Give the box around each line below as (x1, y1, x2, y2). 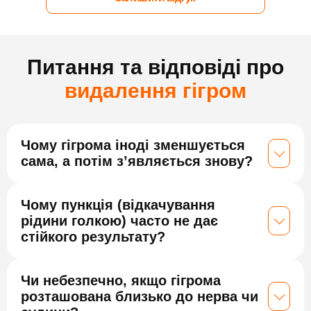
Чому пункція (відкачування (21, 196, 215, 212)
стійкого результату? (21, 228, 165, 244)
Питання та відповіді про (27, 55, 284, 78)
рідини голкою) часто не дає (21, 212, 218, 228)
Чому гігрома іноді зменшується (21, 137, 245, 153)
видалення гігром (65, 78, 246, 102)
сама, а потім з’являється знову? (21, 153, 253, 169)
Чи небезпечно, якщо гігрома (21, 272, 221, 288)
